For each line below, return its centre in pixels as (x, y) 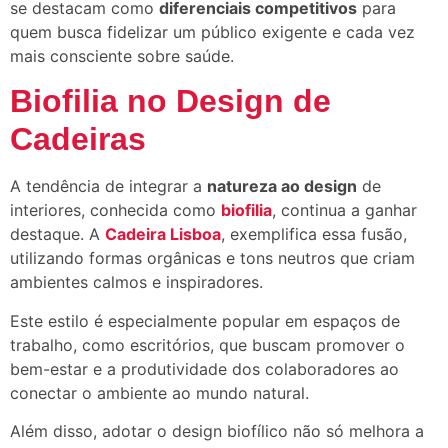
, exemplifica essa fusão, (314, 234)
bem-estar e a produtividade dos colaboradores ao (204, 368)
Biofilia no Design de (170, 101)
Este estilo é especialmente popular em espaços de (205, 320)
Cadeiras (78, 139)
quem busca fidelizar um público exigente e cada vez (212, 31)
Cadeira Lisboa (163, 234)
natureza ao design (282, 186)
